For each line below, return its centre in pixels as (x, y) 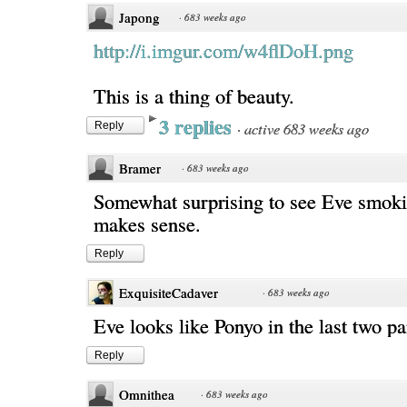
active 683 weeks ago (307, 128)
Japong (139, 17)
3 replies (198, 127)
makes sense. (147, 223)
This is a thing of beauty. (194, 95)
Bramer (140, 168)
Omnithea (147, 394)
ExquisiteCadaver (169, 293)
